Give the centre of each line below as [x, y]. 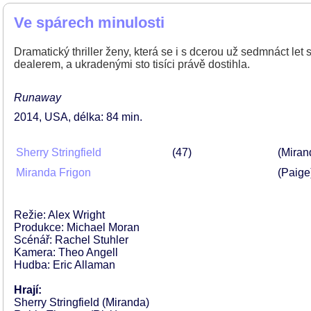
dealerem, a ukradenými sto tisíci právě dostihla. [132, 64]
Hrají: [28, 290]
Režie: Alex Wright [59, 215]
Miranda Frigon [53, 173]
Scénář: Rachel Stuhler [71, 240]
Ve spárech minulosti [89, 23]
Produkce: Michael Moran [77, 227]
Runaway [37, 98]
